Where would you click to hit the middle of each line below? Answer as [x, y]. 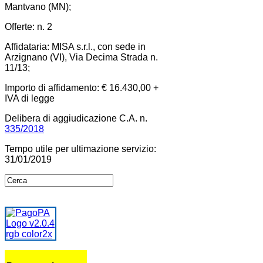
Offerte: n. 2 [28, 26]
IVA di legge [30, 98]
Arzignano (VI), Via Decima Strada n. [81, 57]
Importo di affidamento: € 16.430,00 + [82, 87]
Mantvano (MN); [38, 6]
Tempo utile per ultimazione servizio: [80, 149]
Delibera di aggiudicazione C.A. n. [76, 118]
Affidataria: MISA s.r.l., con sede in [75, 46]
